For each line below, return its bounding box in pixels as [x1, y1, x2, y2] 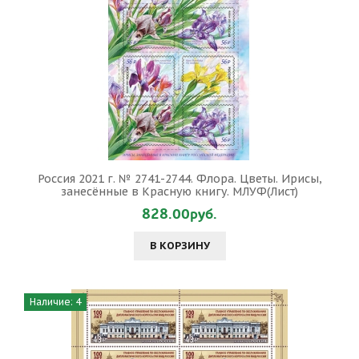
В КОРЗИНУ [149, 239, 210, 252]
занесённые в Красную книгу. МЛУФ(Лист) [61, 184, 298, 199]
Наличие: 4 [30, 296, 81, 308]
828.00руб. [142, 204, 217, 224]
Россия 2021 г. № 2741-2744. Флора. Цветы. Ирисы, [37, 171, 322, 186]
